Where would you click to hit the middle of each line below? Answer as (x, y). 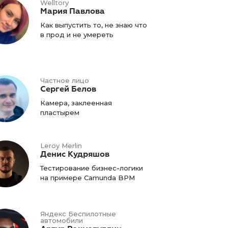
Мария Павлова (72, 11)
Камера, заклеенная (76, 103)
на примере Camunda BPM (87, 177)
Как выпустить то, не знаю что (93, 25)
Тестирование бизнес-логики (91, 168)
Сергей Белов (68, 89)
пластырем (60, 112)
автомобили (61, 220)
